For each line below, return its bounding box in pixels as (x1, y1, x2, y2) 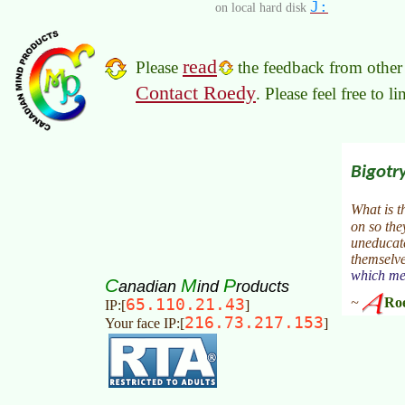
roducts (236, 277, 289, 297)
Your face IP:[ (105, 316, 184, 332)
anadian (118, 277, 181, 297)
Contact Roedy (136, 81, 256, 105)
